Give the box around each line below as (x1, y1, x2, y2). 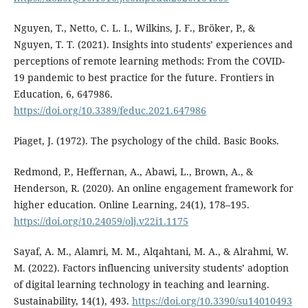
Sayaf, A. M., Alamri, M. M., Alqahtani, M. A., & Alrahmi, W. (13, 244, 289, 258)
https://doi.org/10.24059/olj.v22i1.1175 (13, 214, 188, 228)
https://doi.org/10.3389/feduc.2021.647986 (13, 104, 206, 118)
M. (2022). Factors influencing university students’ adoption (13, 261, 289, 274)
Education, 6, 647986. (13, 87, 113, 101)
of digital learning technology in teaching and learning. (13, 277, 269, 291)
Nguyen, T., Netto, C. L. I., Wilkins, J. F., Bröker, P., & (13, 21, 255, 35)
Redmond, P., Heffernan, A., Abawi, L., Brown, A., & (13, 164, 253, 178)
